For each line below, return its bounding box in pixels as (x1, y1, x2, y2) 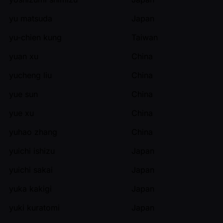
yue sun (9, 89, 38, 99)
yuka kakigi (9, 183, 52, 194)
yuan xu (9, 51, 38, 61)
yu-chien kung (9, 32, 62, 42)
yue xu (9, 108, 34, 118)
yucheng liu (9, 70, 52, 80)
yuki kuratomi (9, 202, 60, 213)
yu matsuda (9, 13, 52, 23)
